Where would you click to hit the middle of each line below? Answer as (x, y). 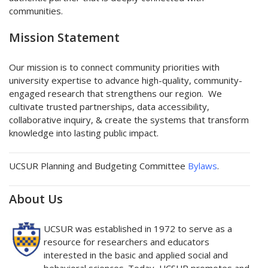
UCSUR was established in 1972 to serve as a (138, 229)
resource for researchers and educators (127, 242)
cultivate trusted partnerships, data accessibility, (109, 107)
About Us (36, 199)
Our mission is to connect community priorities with (114, 67)
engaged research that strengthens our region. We (115, 94)
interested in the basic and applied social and (136, 255)
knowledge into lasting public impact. (84, 133)
